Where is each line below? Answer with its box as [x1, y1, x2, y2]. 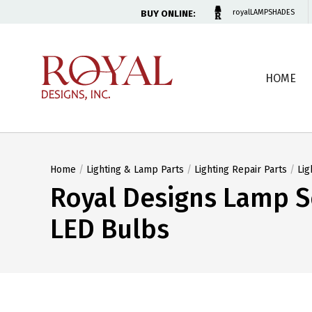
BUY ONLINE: [140, 8, 196, 19]
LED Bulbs [50, 214, 169, 246]
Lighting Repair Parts [194, 164, 287, 176]
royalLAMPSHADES [233, 8, 295, 17]
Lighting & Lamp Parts [86, 164, 184, 176]
